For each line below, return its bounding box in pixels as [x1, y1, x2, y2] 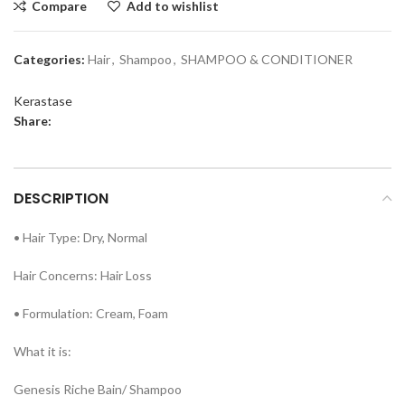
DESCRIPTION [14, 187, 108, 209]
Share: [14, 112, 52, 128]
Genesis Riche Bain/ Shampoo [14, 381, 182, 397]
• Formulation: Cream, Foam [14, 305, 168, 321]
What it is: [14, 343, 71, 359]
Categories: [14, 51, 85, 67]
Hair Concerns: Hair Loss [14, 267, 152, 283]
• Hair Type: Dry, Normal [14, 229, 147, 245]
